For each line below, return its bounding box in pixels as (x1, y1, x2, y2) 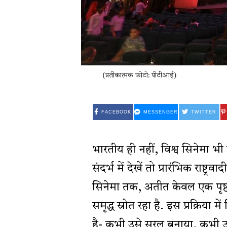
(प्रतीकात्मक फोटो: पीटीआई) (102, 72, 176, 80)
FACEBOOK (101, 109, 132, 115)
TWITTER (191, 109, 216, 115)
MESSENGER (143, 109, 178, 115)
